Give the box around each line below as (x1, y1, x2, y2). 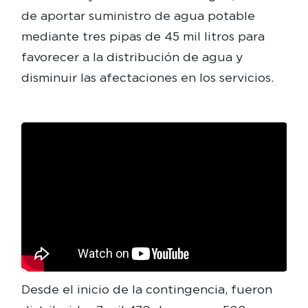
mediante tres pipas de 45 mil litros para (21, 29, 265, 44)
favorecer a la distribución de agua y (21, 49, 243, 65)
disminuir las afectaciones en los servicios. (21, 70, 274, 85)
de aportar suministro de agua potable (21, 8, 255, 23)
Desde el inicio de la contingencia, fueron (21, 281, 272, 296)
